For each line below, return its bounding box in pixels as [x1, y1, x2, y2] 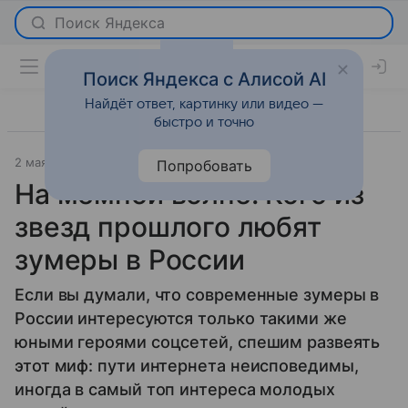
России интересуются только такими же [15, 309, 347, 328]
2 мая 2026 [15, 155, 80, 169]
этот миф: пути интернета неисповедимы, [15, 356, 359, 375]
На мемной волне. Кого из [15, 178, 364, 210]
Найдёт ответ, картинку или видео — [85, 97, 323, 112]
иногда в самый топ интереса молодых [15, 380, 335, 399]
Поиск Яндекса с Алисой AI [82, 69, 326, 91]
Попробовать [156, 158, 252, 176]
